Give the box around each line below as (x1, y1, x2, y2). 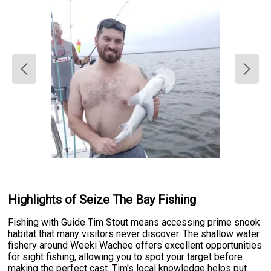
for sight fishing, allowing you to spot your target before (8, 251, 243, 263)
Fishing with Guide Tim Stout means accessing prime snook (8, 217, 261, 229)
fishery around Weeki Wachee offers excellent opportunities (8, 240, 263, 252)
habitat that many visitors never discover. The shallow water (8, 228, 260, 240)
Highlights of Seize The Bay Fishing (8, 192, 197, 207)
